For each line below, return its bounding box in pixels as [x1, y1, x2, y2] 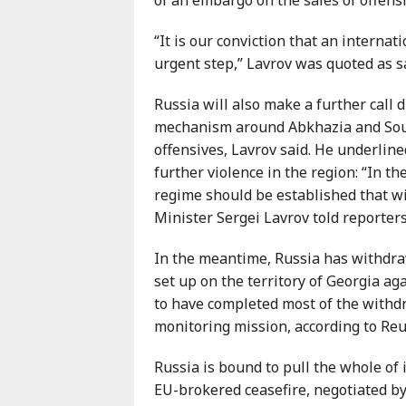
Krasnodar [233, 52, 298, 71]
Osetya [233, 119, 277, 138]
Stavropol [233, 142, 295, 161]
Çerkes [233, 27, 276, 46]
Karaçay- [233, 5, 289, 24]
